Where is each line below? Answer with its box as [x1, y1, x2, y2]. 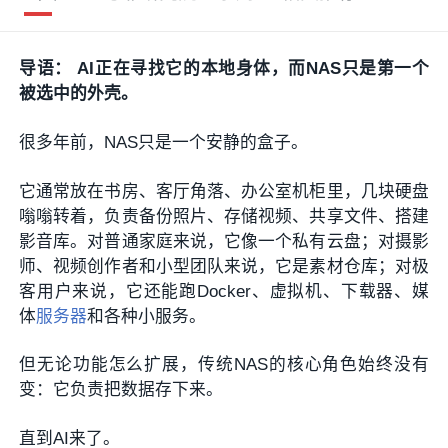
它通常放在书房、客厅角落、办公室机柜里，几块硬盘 [19, 181, 429, 201]
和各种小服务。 [87, 306, 207, 326]
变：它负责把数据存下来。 [19, 380, 224, 400]
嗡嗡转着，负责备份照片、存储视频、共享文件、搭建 [19, 206, 429, 226]
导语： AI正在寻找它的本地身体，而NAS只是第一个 [19, 58, 429, 78]
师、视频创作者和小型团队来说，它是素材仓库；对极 [19, 256, 429, 276]
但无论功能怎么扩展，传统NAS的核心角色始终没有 [19, 355, 429, 375]
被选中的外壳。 [19, 83, 139, 103]
